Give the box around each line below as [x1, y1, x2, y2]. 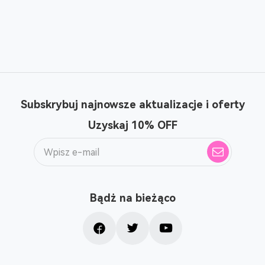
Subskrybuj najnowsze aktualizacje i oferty [20, 98, 245, 111]
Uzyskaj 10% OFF [88, 119, 177, 131]
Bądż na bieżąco [89, 192, 176, 204]
